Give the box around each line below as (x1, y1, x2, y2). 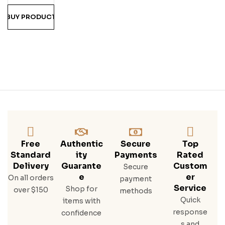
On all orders (8, 173, 54, 182)
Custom (173, 160, 207, 171)
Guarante (61, 160, 102, 171)
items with (62, 196, 100, 205)
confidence (61, 208, 102, 217)
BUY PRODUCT (6, 12, 56, 21)
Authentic (60, 138, 103, 149)
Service (174, 182, 207, 193)
